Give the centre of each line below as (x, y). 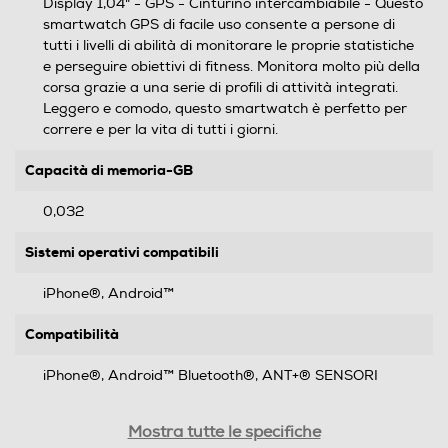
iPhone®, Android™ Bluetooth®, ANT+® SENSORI (210, 375)
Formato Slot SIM (83, 416)
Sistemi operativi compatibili (122, 252)
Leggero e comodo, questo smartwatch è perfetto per (225, 108)
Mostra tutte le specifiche (224, 432)
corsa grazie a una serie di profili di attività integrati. (220, 87)
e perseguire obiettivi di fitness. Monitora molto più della (231, 66)
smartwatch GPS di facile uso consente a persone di (219, 24)
